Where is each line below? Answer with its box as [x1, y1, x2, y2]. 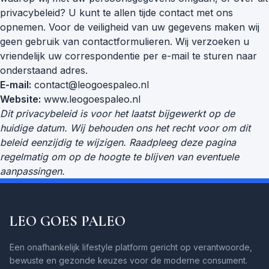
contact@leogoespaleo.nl [34, 79, 149, 91]
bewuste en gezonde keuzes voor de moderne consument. [10, 255, 247, 265]
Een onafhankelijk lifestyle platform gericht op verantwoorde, [10, 242, 252, 252]
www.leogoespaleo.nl [41, 93, 141, 105]
